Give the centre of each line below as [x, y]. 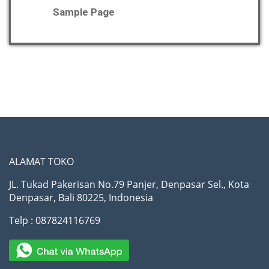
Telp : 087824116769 [55, 220]
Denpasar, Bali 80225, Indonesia [81, 197]
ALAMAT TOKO [41, 161]
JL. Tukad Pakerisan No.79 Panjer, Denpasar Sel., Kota [129, 184]
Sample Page [84, 12]
